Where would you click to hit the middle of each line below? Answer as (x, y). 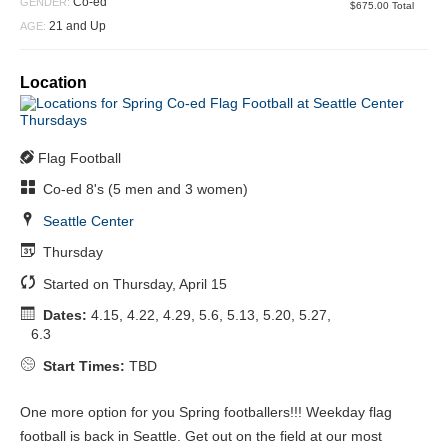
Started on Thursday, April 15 (132, 283)
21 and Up (76, 25)
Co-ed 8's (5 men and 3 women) (143, 189)
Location (53, 82)
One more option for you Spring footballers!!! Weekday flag (206, 412)
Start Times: (83, 366)
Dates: (64, 315)
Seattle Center (88, 220)
